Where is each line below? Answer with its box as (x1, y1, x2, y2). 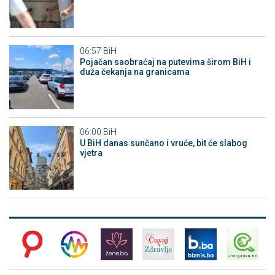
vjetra (79, 147, 103, 158)
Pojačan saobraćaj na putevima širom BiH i (79, 57, 251, 68)
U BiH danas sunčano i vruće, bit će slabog (79, 137, 247, 148)
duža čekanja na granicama (79, 67, 190, 77)
